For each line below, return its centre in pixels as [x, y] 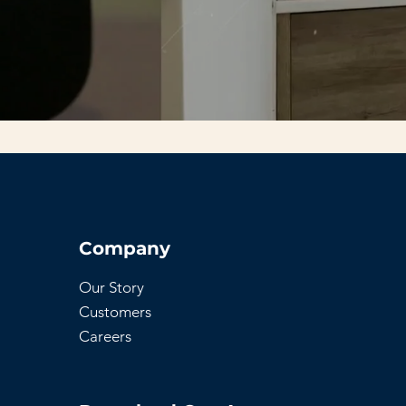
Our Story [111, 288]
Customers [115, 312]
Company [124, 249]
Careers [105, 337]
